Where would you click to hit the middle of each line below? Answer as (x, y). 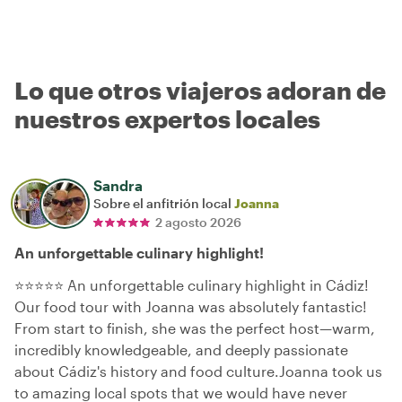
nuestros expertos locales (167, 118)
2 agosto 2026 (198, 222)
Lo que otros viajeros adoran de (200, 90)
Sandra (118, 185)
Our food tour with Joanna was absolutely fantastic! (191, 306)
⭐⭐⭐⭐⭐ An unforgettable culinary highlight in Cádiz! (192, 284)
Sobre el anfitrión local (164, 203)
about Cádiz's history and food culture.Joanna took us (198, 371)
